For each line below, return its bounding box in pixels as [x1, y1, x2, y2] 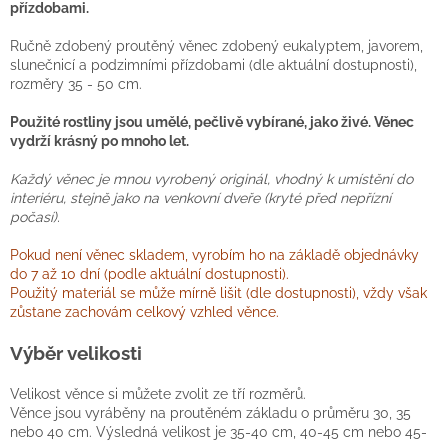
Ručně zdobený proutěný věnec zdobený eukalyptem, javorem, [10, 38, 423, 55]
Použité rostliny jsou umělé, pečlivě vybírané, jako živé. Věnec [10, 114, 414, 131]
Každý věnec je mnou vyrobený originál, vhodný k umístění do [10, 171, 413, 188]
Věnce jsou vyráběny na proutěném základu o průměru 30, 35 [10, 405, 411, 422]
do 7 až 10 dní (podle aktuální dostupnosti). [10, 266, 289, 283]
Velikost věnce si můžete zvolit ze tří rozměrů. [10, 386, 306, 403]
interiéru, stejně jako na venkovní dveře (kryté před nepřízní [10, 190, 391, 207]
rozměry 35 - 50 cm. [10, 76, 142, 93]
